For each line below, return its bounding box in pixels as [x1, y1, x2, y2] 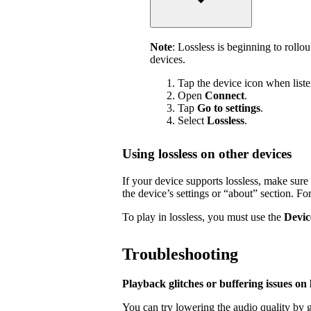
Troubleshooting [122, 245, 238, 264]
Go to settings [197, 101, 260, 114]
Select [178, 114, 207, 126]
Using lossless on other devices [122, 146, 292, 161]
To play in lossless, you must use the [122, 210, 284, 223]
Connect [205, 89, 244, 101]
